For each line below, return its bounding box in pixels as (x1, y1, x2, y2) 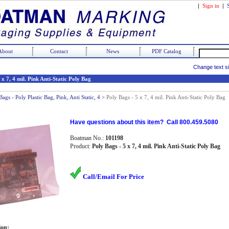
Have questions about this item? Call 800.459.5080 (70, 119, 218, 126)
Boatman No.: (70, 134, 105, 142)
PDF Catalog (151, 48, 181, 54)
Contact (50, 48, 68, 54)
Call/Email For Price (83, 173, 144, 180)
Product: (70, 143, 92, 150)
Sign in (202, 3, 219, 9)
